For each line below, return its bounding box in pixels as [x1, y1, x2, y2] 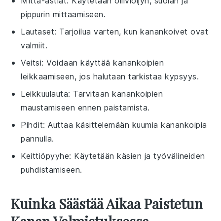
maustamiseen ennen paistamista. [21, 102, 150, 112]
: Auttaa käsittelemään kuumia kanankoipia [43, 119, 207, 130]
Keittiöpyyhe [21, 150, 70, 161]
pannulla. [21, 133, 54, 144]
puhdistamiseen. [21, 164, 82, 175]
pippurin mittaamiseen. [21, 9, 106, 19]
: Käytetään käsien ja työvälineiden [69, 150, 205, 161]
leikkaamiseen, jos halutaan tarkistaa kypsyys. [21, 71, 199, 81]
